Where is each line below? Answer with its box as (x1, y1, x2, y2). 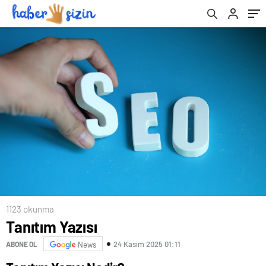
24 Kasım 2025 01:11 (113, 239, 180, 249)
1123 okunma (6, 204, 54, 215)
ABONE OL (6, 239, 37, 248)
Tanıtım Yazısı (6, 217, 97, 236)
